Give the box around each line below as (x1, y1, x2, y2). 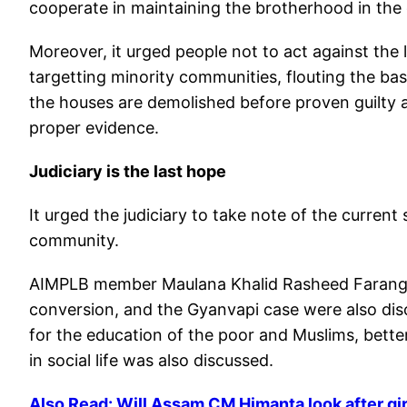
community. (29, 230, 119, 250)
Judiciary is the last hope (29, 161, 226, 181)
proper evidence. (29, 117, 164, 137)
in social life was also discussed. (29, 350, 273, 370)
